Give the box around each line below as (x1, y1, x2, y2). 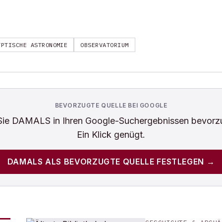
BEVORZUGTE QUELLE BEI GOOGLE (55, 102, 167, 109)
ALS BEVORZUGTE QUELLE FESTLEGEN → (43, 157, 215, 166)
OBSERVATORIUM (80, 41, 129, 49)
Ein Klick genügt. (77, 129, 145, 140)
